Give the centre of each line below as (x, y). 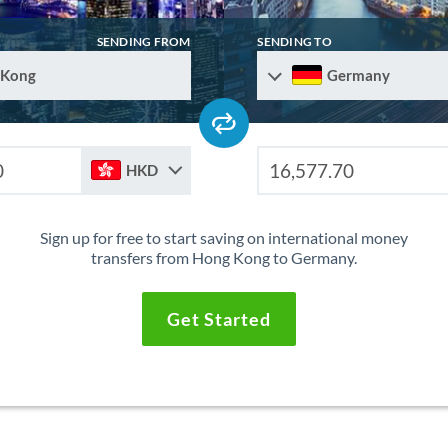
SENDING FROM (143, 42)
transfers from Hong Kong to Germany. (223, 258)
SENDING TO (294, 42)
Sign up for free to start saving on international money (223, 238)
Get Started (218, 319)
